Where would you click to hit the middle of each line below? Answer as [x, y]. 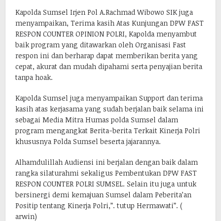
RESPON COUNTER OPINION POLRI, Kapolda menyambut [106, 34]
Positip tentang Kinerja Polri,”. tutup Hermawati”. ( [99, 205]
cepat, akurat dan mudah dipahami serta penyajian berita [109, 66]
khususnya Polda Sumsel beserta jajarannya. [88, 141]
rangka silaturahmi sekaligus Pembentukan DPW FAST [106, 173]
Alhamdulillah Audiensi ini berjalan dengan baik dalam [107, 162]
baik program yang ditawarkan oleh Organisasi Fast [101, 44]
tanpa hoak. [34, 77]
